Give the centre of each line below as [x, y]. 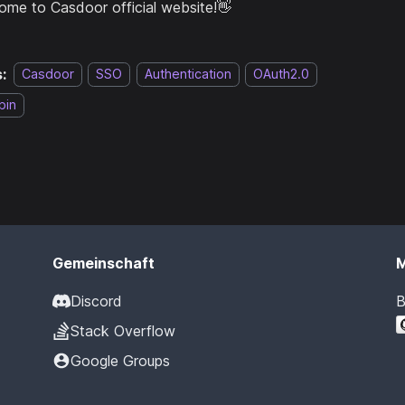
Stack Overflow [123, 331]
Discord [96, 301]
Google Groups [120, 361]
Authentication [188, 74]
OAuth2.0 [282, 74]
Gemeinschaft [104, 263]
